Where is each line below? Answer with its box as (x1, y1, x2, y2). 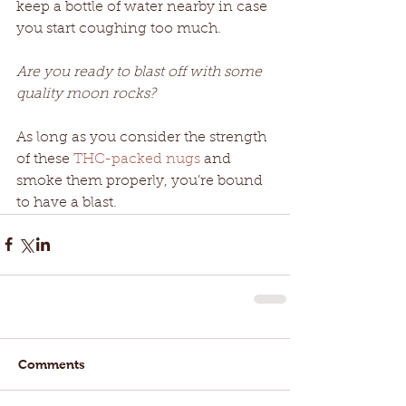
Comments (18, 356, 85, 372)
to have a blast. (16, 195, 117, 210)
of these (16, 151, 73, 167)
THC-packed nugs (73, 151, 200, 167)
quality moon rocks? (16, 86, 156, 101)
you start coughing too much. (16, 21, 221, 36)
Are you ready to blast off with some (16, 64, 266, 80)
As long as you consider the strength (16, 130, 270, 145)
